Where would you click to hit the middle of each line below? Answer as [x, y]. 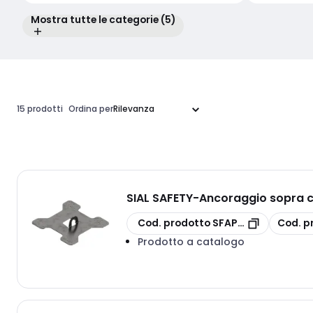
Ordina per [91, 109]
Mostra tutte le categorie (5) [103, 20]
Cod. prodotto [174, 223]
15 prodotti [40, 109]
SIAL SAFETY [160, 198]
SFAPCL [231, 223]
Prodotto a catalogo [191, 241]
